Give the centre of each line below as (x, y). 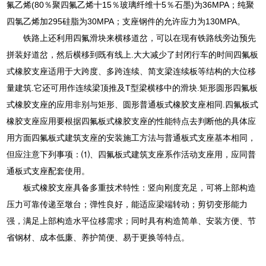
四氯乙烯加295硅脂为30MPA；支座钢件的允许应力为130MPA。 (126, 22)
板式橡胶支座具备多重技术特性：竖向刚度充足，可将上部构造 (140, 188)
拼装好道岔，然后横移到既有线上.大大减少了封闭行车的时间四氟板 (133, 55)
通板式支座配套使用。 (48, 171)
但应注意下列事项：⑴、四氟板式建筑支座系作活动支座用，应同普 (132, 155)
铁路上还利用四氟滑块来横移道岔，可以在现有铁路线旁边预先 (140, 38)
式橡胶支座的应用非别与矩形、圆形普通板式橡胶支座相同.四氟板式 (133, 105)
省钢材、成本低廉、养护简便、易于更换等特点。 (98, 238)
